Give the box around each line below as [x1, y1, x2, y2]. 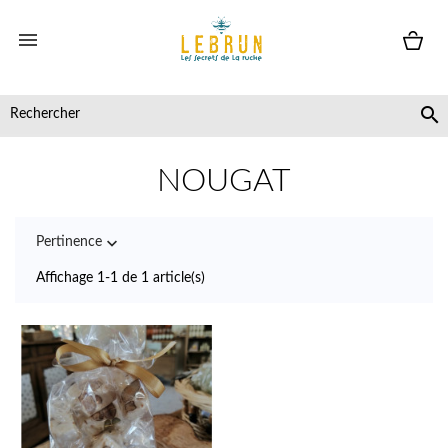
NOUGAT [157, 165, 291, 198]
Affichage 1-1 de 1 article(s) [36, 271, 205, 286]
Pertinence [36, 235, 102, 250]
